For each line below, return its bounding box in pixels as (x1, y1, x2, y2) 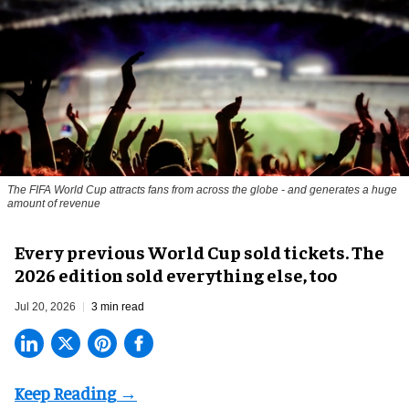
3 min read (91, 299, 144, 313)
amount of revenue (7, 196, 100, 210)
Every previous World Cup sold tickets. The (15, 239, 384, 263)
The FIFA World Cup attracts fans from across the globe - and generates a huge (7, 183, 397, 196)
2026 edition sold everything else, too (15, 262, 337, 286)
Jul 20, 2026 (15, 299, 76, 313)
